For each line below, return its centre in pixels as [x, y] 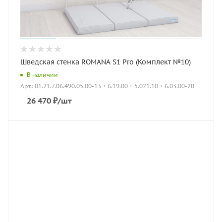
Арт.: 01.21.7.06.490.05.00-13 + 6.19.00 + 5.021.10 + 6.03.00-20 [107, 86]
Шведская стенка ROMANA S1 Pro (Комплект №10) [106, 62]
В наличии [42, 74]
